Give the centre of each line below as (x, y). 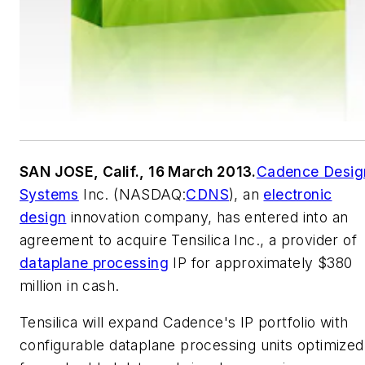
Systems (49, 194)
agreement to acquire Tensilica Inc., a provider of (188, 240)
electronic (298, 194)
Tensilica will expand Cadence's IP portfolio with (184, 323)
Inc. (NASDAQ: (132, 194)
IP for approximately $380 (261, 262)
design (43, 217)
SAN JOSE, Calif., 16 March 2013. (138, 171)
